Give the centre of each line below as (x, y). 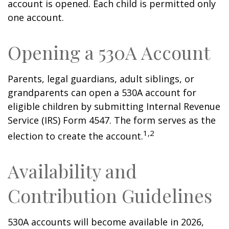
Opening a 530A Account (109, 52)
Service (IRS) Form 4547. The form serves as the (112, 120)
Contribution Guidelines (110, 195)
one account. (36, 17)
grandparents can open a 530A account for (102, 93)
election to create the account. (75, 136)
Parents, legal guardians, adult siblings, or (101, 79)
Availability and (72, 171)
